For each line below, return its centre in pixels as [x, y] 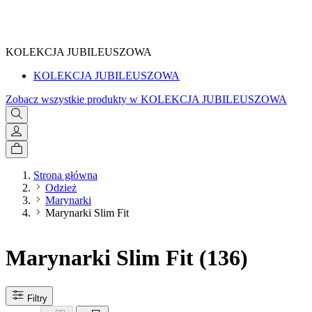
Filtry [37, 298]
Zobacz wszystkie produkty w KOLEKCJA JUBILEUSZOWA [146, 99]
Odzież [61, 188]
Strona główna [65, 175]
